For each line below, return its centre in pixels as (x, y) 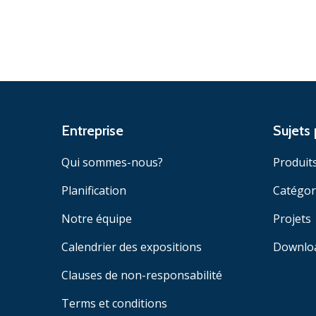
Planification (94, 191)
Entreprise (92, 131)
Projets (292, 219)
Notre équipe (97, 219)
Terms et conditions (114, 304)
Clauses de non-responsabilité (142, 275)
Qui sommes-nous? (112, 163)
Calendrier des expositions (132, 247)
